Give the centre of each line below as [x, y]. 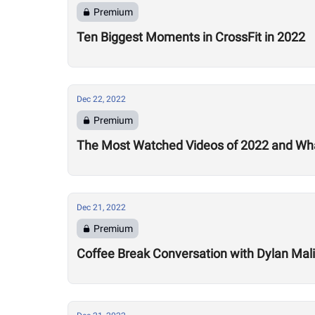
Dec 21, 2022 [101, 207]
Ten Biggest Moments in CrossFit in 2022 [191, 37]
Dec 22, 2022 [101, 99]
